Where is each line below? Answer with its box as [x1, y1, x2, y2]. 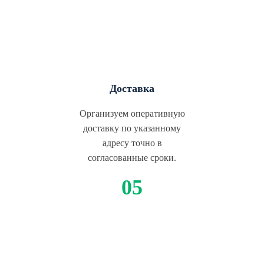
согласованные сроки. [88, 153, 176, 163]
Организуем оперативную [79, 108, 185, 118]
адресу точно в [102, 138, 162, 148]
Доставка [110, 82, 154, 94]
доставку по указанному [83, 123, 181, 133]
